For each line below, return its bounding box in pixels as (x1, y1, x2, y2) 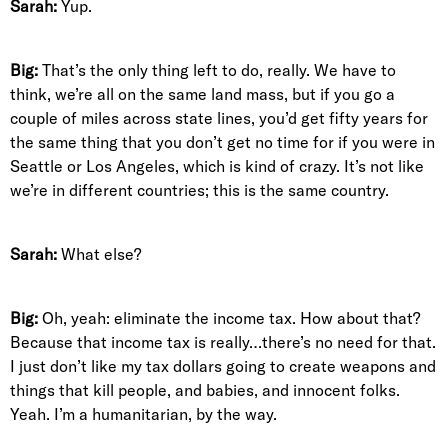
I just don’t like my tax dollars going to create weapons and (10, 356, 436, 376)
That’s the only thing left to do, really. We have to (38, 60, 396, 80)
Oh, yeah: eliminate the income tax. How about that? (38, 308, 420, 328)
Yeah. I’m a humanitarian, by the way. (10, 404, 277, 424)
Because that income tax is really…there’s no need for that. (10, 332, 436, 352)
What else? (57, 244, 141, 264)
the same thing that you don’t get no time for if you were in (10, 132, 435, 152)
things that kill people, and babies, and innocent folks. (10, 380, 400, 400)
